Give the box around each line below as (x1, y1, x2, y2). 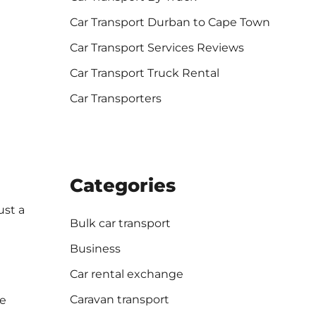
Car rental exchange (69, 267, 183, 281)
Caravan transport (69, 293, 169, 307)
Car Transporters (69, 92, 162, 106)
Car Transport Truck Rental (69, 66, 219, 80)
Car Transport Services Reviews (69, 41, 244, 55)
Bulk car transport (69, 217, 171, 231)
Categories (69, 174, 176, 197)
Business (69, 242, 121, 256)
